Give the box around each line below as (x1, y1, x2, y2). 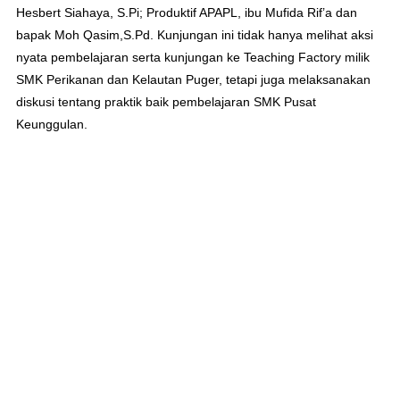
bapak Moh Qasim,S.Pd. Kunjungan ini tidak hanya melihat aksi (16, 28, 373, 43)
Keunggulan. (16, 117, 87, 132)
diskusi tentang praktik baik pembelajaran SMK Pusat (16, 95, 316, 110)
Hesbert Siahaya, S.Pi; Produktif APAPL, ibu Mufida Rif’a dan (16, 5, 357, 21)
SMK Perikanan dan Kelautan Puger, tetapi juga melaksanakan (16, 72, 371, 87)
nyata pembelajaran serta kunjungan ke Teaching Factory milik (16, 50, 370, 65)
